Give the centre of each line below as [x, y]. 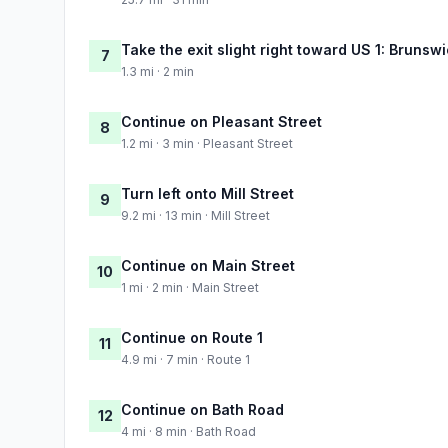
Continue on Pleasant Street [221, 121]
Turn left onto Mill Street [207, 193]
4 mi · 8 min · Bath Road [188, 431]
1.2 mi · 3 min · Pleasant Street [207, 143]
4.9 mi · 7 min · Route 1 [185, 359]
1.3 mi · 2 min [157, 71]
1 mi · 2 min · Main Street [190, 287]
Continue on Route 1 [192, 337]
